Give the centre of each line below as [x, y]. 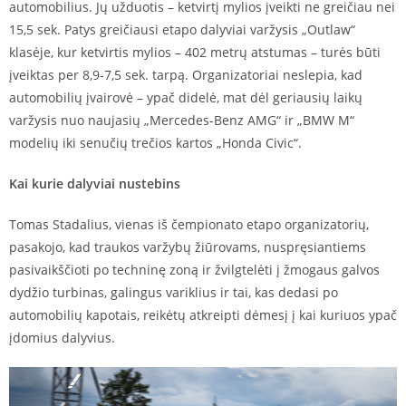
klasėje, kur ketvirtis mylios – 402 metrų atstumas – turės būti [195, 52]
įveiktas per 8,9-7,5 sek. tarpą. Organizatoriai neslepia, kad [186, 74]
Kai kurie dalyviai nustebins [95, 183]
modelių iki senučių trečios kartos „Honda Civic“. [155, 142]
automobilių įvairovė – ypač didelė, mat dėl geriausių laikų [186, 97]
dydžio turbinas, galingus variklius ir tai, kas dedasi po [174, 292]
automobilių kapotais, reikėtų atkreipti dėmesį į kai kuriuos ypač [203, 314]
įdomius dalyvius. [62, 337]
